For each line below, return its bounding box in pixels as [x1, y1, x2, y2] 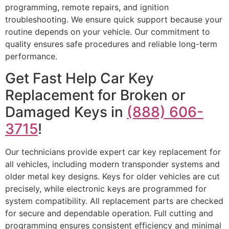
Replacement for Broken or [5, 86, 186, 104]
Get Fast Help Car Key [5, 69, 154, 87]
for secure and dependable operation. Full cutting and [5, 208, 213, 218]
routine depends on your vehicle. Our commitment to [5, 27, 210, 37]
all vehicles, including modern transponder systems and [5, 158, 220, 169]
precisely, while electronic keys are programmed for [5, 183, 207, 194]
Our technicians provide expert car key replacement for [5, 146, 221, 157]
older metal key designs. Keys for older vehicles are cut [5, 171, 220, 181]
